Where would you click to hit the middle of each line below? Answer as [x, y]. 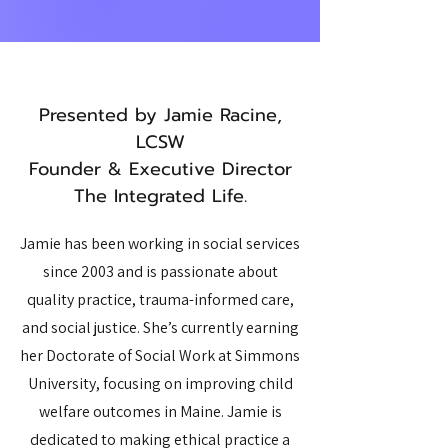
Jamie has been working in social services [160, 243]
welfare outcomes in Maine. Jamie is [160, 411]
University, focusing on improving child [160, 383]
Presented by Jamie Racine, [160, 114]
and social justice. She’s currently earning [160, 327]
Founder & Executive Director [160, 168]
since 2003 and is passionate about [160, 271]
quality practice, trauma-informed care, [160, 299]
